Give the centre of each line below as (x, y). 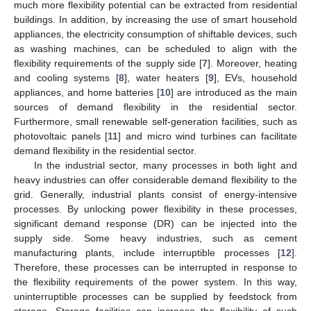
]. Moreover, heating (252, 64)
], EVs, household (255, 78)
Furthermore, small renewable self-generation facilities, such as (155, 122)
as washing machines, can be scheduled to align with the (155, 49)
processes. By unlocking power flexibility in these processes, (155, 209)
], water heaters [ (166, 78)
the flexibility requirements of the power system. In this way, (155, 282)
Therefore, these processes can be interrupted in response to (155, 268)
